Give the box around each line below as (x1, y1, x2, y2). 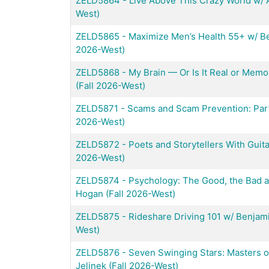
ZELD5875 (76, 210, 119, 222)
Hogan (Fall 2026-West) (76, 187, 175, 199)
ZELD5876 (76, 246, 119, 258)
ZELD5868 (76, 66, 119, 78)
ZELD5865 (76, 30, 119, 42)
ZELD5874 (76, 174, 119, 186)
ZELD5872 (76, 138, 119, 150)
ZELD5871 (76, 102, 118, 114)
